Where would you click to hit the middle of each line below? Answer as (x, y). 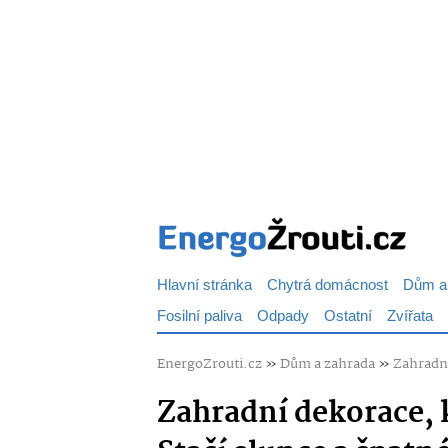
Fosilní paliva (199, 316)
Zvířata (410, 316)
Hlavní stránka (204, 285)
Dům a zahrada (327, 364)
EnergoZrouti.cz (209, 364)
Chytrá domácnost (327, 285)
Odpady (283, 316)
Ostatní (348, 316)
